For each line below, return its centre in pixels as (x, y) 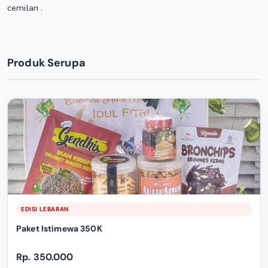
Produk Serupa (46, 63)
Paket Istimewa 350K (59, 229)
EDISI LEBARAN (45, 209)
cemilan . (25, 8)
